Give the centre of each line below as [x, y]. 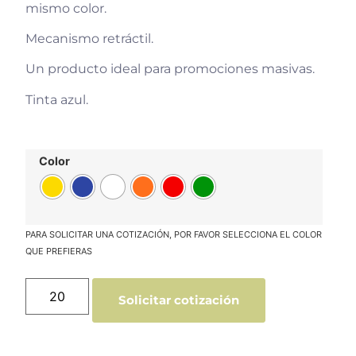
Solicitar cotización [179, 300]
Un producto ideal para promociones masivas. [170, 69]
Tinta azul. [57, 99]
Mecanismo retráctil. [89, 39]
